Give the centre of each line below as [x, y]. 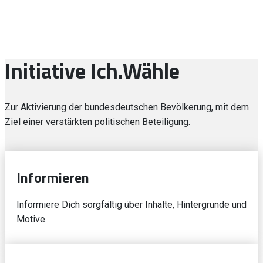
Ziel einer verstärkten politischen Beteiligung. [97, 122]
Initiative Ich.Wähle [92, 71]
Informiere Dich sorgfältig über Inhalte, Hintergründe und [131, 205]
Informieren [53, 177]
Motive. [33, 219]
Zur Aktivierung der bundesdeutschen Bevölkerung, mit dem [127, 107]
